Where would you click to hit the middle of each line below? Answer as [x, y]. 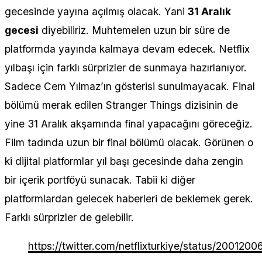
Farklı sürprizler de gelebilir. [69, 217]
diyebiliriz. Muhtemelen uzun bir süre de [134, 30]
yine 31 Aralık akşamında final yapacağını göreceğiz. [129, 123]
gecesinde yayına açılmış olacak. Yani [96, 11]
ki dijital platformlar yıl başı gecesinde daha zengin [124, 161]
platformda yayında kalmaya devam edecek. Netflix [127, 49]
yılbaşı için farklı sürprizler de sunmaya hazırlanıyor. [126, 67]
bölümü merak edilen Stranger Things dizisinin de [121, 105]
